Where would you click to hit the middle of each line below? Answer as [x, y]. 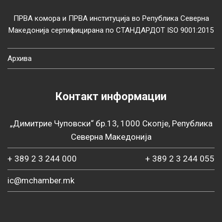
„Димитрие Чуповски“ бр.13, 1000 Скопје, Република [111, 123]
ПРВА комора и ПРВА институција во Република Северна [111, 18]
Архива [20, 58]
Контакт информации [111, 96]
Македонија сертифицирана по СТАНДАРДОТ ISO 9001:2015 [111, 30]
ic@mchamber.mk [41, 180]
